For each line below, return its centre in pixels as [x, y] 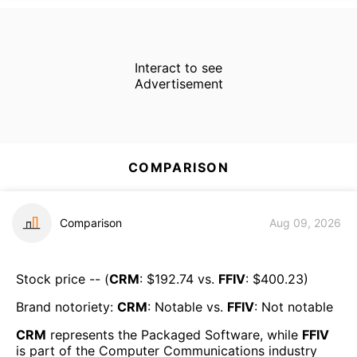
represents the [94, 334]
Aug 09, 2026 [305, 223]
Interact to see [178, 67]
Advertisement [178, 83]
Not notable [297, 306]
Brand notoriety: [67, 306]
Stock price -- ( [63, 279]
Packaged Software [200, 334]
